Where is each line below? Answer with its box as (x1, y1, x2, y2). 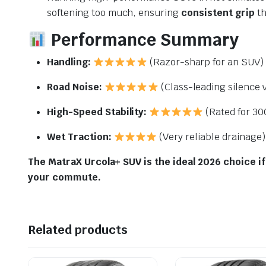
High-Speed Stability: (47, 106, 147, 118)
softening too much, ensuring (47, 7, 182, 19)
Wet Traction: (47, 131, 112, 143)
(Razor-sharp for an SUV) (147, 56, 264, 68)
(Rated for (203, 106, 253, 118)
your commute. (28, 171, 101, 183)
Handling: (47, 56, 91, 68)
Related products (28, 222, 128, 237)
